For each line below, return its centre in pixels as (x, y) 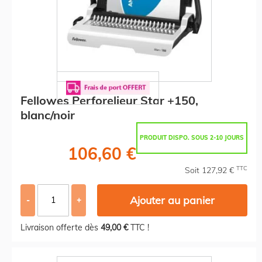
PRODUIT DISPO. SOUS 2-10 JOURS (192, 137)
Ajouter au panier (173, 200)
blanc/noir (48, 115)
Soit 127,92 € (211, 170)
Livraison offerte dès (61, 227)
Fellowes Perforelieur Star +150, (109, 100)
